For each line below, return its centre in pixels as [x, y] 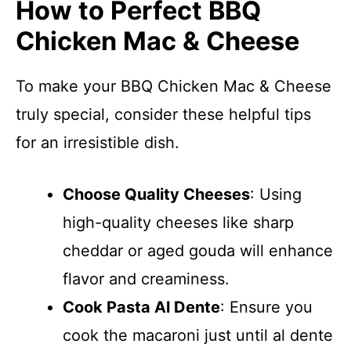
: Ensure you [266, 307]
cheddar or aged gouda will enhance [198, 251]
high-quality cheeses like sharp [178, 223]
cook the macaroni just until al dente [198, 335]
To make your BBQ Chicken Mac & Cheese [174, 86]
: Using [276, 194]
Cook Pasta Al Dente [141, 307]
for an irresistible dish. [98, 143]
